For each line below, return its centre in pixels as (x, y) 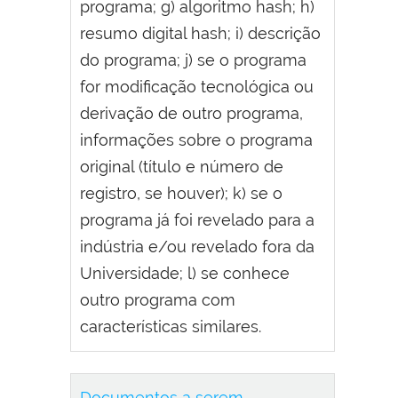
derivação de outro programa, (191, 114)
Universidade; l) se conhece (185, 274)
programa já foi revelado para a (197, 220)
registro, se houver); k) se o (181, 194)
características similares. (171, 327)
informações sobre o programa (196, 140)
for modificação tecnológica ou (197, 87)
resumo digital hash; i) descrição (200, 34)
